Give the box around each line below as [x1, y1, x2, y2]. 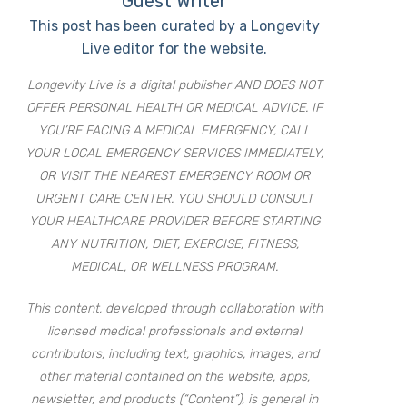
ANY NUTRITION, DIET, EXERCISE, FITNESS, [50, 236, 299, 252]
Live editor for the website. [82, 40, 268, 57]
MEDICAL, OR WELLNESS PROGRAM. [71, 259, 279, 274]
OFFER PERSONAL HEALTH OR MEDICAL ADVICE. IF [26, 100, 323, 115]
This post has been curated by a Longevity [29, 17, 321, 35]
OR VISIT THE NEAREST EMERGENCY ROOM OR [39, 168, 311, 184]
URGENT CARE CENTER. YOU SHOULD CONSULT [35, 191, 314, 206]
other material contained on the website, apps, [39, 369, 311, 384]
